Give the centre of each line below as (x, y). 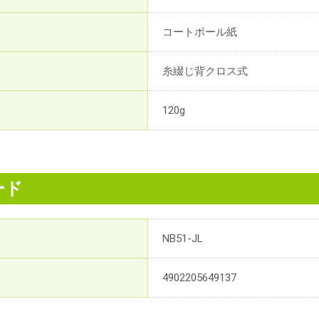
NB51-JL (183, 239)
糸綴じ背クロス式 (205, 72)
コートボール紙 (200, 32)
